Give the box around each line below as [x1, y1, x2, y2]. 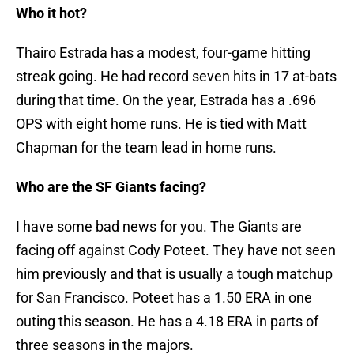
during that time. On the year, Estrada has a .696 [16, 92, 316, 109]
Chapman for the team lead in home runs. [16, 139, 277, 156]
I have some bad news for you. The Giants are [16, 218, 302, 235]
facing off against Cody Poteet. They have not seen [16, 242, 336, 259]
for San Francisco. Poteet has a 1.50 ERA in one [16, 289, 312, 307]
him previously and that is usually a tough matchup [16, 265, 333, 283]
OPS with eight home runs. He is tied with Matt [16, 115, 307, 133]
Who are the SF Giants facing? [16, 179, 206, 196]
